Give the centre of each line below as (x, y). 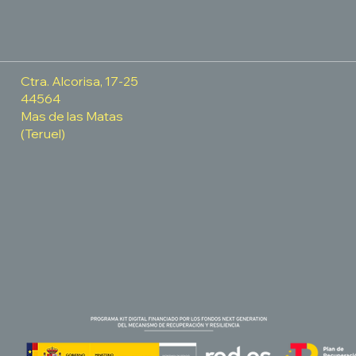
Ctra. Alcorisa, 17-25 (80, 81)
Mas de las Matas (72, 116)
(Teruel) (43, 134)
